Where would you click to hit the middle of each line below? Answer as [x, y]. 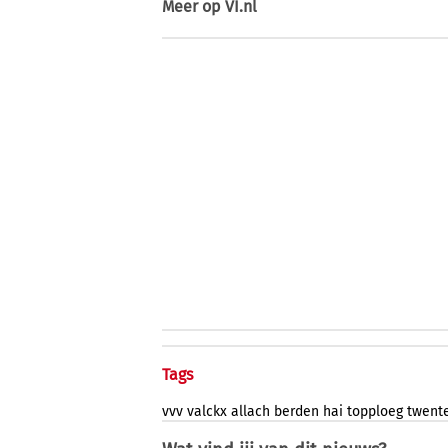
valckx [207, 412]
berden [296, 412]
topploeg [375, 412]
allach [250, 412]
